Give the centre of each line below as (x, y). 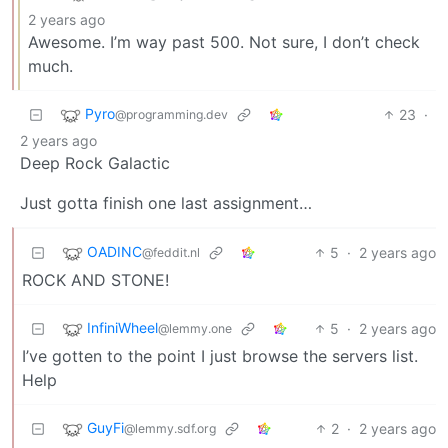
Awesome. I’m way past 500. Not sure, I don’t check (224, 42)
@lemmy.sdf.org (170, 429)
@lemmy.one (195, 329)
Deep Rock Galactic (95, 163)
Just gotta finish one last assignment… (166, 203)
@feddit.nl (171, 253)
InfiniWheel (122, 328)
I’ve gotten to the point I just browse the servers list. (220, 356)
